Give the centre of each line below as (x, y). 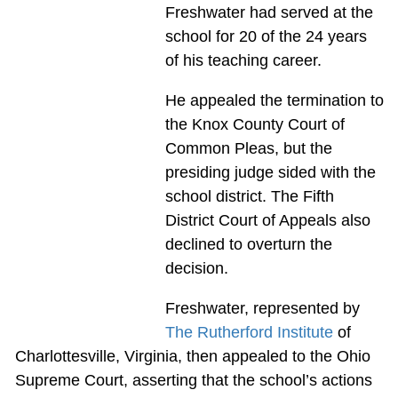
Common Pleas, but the (248, 148)
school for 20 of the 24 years (266, 36)
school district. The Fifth (249, 196)
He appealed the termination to (274, 100)
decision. (196, 268)
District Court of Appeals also (267, 220)
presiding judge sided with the (270, 172)
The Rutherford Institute (249, 332)
